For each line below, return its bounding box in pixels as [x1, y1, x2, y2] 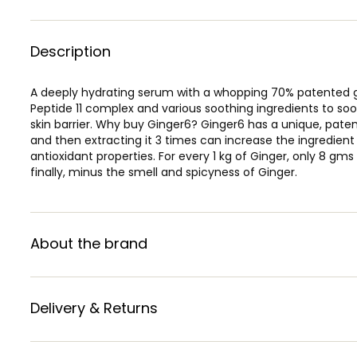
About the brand [30, 233, 147, 253]
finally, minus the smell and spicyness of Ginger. [30, 163, 297, 180]
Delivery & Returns [30, 297, 158, 318]
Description [30, 41, 111, 61]
